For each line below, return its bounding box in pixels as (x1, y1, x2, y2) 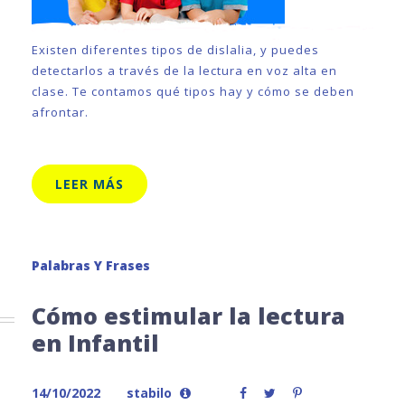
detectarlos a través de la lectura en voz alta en (32, 62, 337, 79)
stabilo (127, 384, 172, 401)
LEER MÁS (55, 175, 124, 193)
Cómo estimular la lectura (32, 300, 345, 331)
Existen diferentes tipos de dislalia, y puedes (32, 42, 319, 58)
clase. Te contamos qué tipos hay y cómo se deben (32, 83, 354, 99)
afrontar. (32, 104, 89, 120)
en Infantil (32, 327, 159, 358)
